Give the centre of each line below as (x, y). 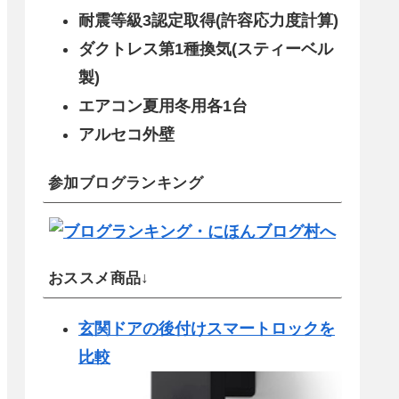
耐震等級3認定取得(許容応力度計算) (208, 20)
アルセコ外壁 (126, 134)
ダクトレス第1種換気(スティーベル (206, 49)
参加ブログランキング (126, 183)
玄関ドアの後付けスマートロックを (207, 328)
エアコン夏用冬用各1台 (163, 106)
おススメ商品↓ (99, 278)
